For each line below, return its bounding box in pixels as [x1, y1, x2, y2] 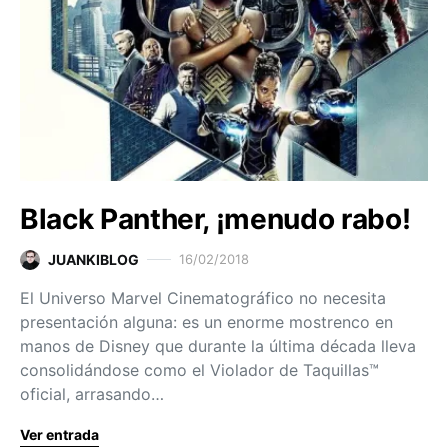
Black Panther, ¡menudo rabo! [20, 202, 411, 236]
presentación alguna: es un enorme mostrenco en [20, 312, 393, 332]
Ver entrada [20, 426, 99, 443]
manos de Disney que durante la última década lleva [20, 336, 416, 356]
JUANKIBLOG [48, 251, 139, 268]
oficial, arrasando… [20, 384, 164, 404]
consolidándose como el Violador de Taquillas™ [20, 360, 379, 380]
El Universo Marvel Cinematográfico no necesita [20, 288, 386, 308]
